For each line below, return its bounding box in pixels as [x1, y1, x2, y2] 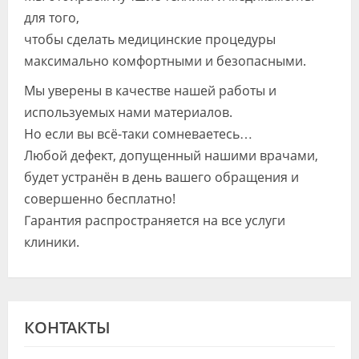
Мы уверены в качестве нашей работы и [24, 82, 276, 99]
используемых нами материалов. [24, 103, 232, 121]
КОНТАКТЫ [24, 317, 111, 338]
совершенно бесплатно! [24, 190, 175, 208]
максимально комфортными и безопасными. [24, 52, 306, 70]
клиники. [24, 233, 79, 251]
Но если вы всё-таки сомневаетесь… [24, 125, 252, 143]
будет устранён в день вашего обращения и [24, 168, 299, 186]
